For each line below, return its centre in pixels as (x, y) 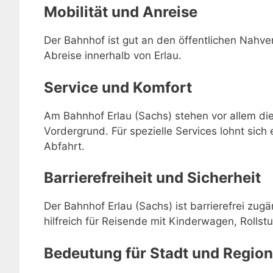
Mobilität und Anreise (121, 12)
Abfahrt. (64, 146)
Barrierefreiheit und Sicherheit (152, 178)
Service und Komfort (118, 87)
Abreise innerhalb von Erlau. (113, 55)
